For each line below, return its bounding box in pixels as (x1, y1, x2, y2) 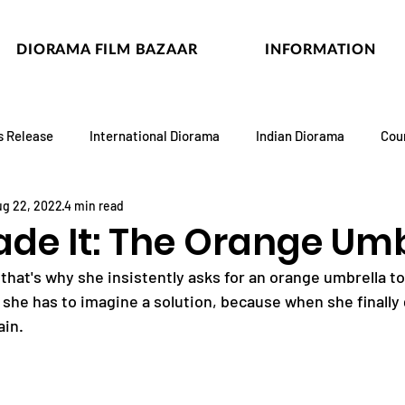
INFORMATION (264, 40, 376, 57)
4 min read (64, 197, 124, 213)
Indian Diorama (256, 127, 344, 144)
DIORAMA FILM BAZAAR (16, 40, 198, 57)
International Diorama (89, 127, 220, 144)
